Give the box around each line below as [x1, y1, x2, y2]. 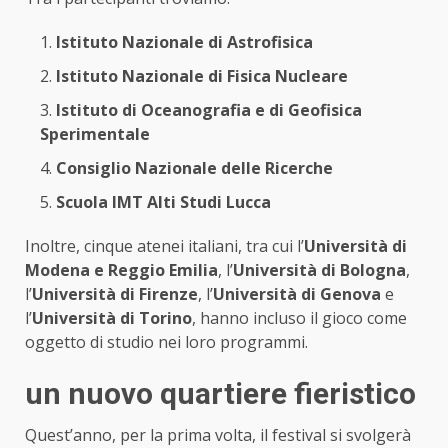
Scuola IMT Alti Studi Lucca [56, 191, 271, 214]
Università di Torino [32, 307, 192, 330]
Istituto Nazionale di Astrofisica [56, 31, 313, 54]
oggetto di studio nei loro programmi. [25, 331, 308, 354]
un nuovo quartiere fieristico [25, 376, 416, 412]
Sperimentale [40, 123, 150, 146]
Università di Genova [213, 283, 381, 306]
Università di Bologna [233, 259, 406, 282]
